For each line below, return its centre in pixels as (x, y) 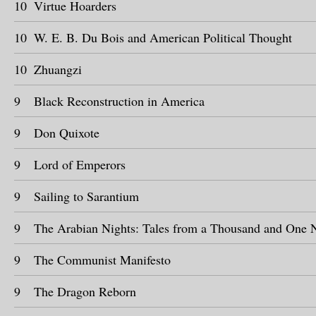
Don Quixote (67, 133)
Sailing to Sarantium (86, 196)
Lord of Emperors (80, 164)
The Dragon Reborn (85, 291)
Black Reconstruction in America (119, 101)
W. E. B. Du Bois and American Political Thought (163, 37)
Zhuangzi (58, 69)
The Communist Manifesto (102, 260)
